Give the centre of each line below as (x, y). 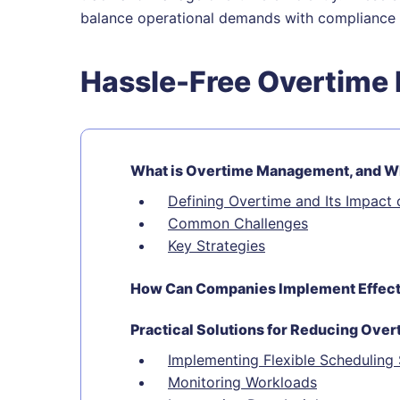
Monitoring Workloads (242, 382)
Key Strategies (217, 246)
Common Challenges (238, 223)
